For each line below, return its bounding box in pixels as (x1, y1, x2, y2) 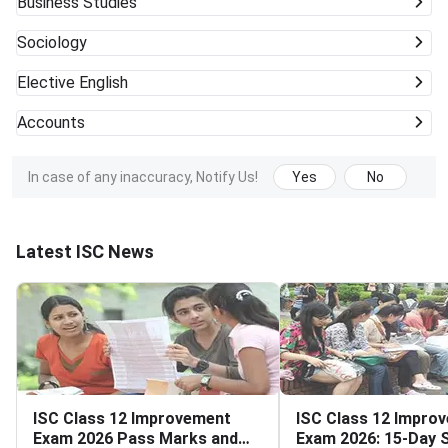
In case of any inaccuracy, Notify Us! (28, 169, 258, 186)
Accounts (17, 113, 85, 133)
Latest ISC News (16, 241, 154, 263)
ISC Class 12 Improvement (33, 409, 231, 429)
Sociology (17, 33, 87, 53)
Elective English (17, 73, 128, 93)
